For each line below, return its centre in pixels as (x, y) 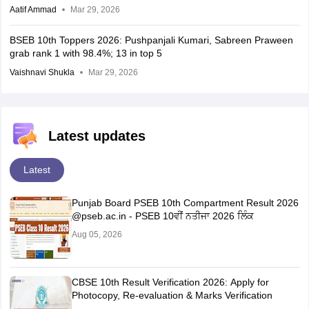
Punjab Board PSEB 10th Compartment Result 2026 (185, 203)
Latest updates (97, 136)
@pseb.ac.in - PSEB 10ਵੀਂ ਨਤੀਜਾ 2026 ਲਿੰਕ (162, 216)
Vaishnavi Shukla (42, 72)
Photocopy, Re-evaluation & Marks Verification (172, 295)
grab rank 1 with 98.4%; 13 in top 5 (86, 53)
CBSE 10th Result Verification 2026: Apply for (170, 282)
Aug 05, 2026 (97, 235)
